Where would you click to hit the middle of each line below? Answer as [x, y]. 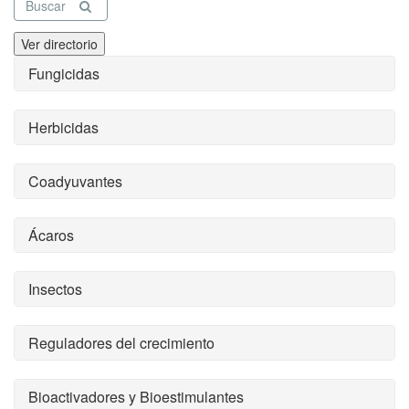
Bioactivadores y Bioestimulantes [136, 397]
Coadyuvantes [75, 181]
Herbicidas [63, 127]
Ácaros [51, 235]
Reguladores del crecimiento [121, 343]
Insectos [55, 289]
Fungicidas [64, 73]
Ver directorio [59, 44]
